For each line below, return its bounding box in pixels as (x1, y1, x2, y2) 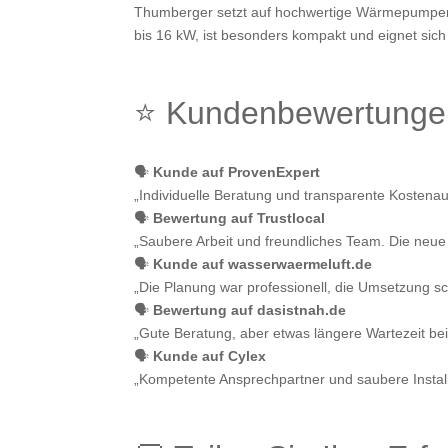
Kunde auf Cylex (153, 348, 267, 365)
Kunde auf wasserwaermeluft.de (153, 256, 373, 273)
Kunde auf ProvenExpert (153, 164, 321, 181)
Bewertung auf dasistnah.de (153, 302, 347, 319)
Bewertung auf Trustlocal (153, 210, 326, 227)
